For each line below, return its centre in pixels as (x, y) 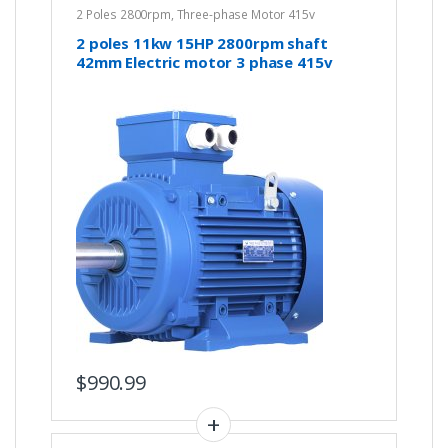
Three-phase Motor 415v (245, 15)
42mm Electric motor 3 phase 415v (204, 61)
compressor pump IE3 (156, 80)
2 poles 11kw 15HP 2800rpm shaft (201, 42)
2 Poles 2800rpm (123, 15)
